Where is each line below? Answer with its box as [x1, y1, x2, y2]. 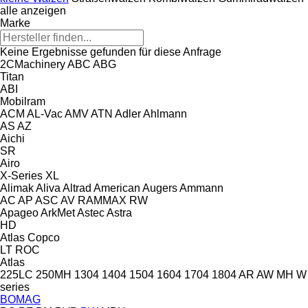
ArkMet [41, 206, 75, 219]
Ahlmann [143, 107, 187, 120]
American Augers [93, 181, 177, 194]
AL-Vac [27, 107, 63, 120]
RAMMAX [78, 194, 126, 206]
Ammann [179, 181, 223, 194]
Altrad [63, 181, 91, 194]
